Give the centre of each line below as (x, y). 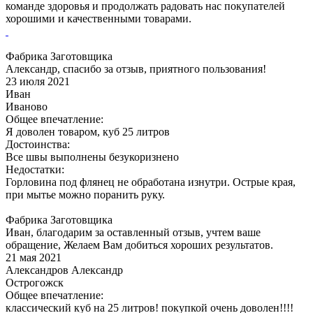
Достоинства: (38, 144)
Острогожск (35, 282)
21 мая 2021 (34, 257)
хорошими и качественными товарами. (99, 18)
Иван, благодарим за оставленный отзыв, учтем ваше (133, 232)
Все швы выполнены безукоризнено (92, 156)
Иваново (27, 106)
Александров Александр (64, 270)
